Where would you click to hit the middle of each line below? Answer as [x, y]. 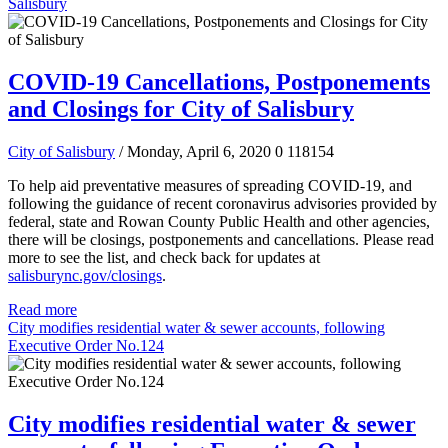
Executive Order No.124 [86, 345]
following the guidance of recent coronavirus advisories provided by [222, 203]
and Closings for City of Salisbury [181, 108]
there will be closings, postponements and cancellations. [185, 239]
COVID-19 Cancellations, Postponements [219, 81]
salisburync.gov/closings [85, 275]
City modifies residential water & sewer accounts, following [196, 327]
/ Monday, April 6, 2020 [195, 151]
